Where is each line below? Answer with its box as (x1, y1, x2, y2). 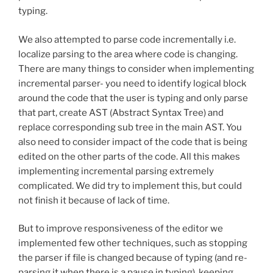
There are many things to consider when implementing (18, 63, 254, 74)
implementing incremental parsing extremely (18, 165, 214, 177)
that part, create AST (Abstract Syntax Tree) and (18, 107, 224, 118)
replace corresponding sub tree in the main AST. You (18, 121, 242, 133)
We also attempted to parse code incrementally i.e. (18, 34, 236, 45)
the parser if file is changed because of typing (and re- (18, 252, 247, 264)
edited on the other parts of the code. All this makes (18, 151, 240, 162)
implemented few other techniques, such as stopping (18, 238, 247, 249)
